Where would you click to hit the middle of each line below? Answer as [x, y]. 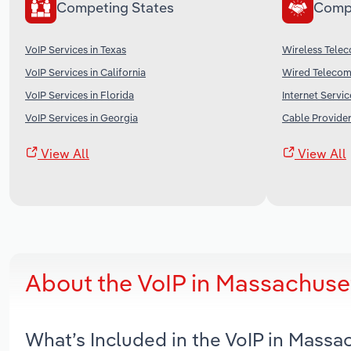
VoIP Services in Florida [80, 94]
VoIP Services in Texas [76, 49]
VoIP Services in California [85, 72]
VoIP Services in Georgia [81, 117]
